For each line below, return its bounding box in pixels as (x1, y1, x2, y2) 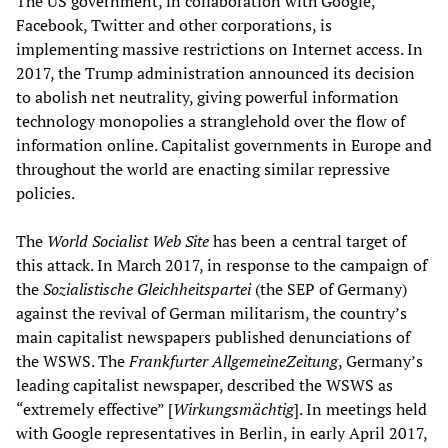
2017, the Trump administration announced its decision (16, 62, 415, 85)
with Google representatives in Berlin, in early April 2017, (16, 422, 427, 445)
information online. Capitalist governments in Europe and (16, 134, 432, 157)
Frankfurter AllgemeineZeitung (129, 350, 338, 373)
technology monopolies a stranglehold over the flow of (16, 110, 405, 133)
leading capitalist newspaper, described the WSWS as (16, 374, 393, 397)
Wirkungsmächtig (173, 398, 294, 421)
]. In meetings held (294, 398, 427, 421)
